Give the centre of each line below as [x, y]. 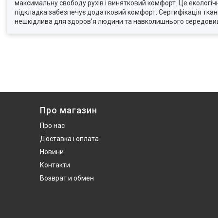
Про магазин [69, 110]
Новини [52, 152]
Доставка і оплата [69, 139]
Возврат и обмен [67, 178]
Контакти [55, 165]
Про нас [52, 126]
